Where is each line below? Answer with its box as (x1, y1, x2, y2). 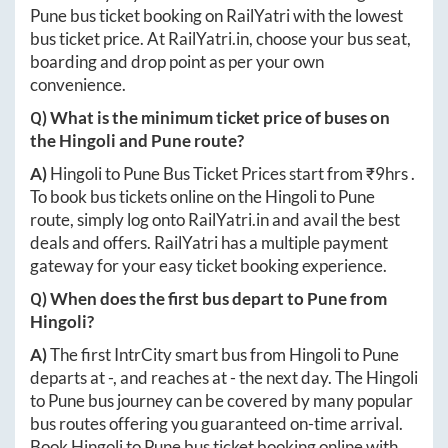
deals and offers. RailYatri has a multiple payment (30, 232, 388, 254)
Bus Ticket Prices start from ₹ (160, 163, 375, 185)
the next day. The (236, 367, 366, 389)
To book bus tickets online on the (30, 186, 265, 208)
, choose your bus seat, (249, 28, 411, 50)
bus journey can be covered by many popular (85, 390, 413, 412)
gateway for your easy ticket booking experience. (30, 255, 387, 277)
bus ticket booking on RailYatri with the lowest (67, 5, 403, 27)
